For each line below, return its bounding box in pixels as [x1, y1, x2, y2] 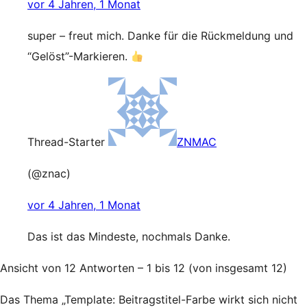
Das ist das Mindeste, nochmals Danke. [27, 230, 230, 243]
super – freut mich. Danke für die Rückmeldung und [27, 29, 293, 42]
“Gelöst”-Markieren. [27, 49, 131, 63]
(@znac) [27, 167, 71, 180]
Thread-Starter [27, 135, 105, 149]
